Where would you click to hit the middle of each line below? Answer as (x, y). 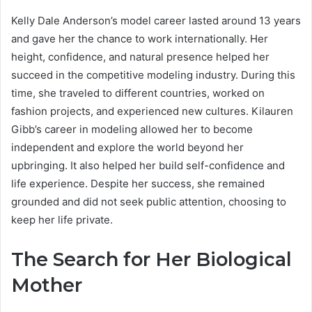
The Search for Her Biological (151, 260)
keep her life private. (62, 220)
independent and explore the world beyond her (127, 148)
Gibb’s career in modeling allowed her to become (132, 130)
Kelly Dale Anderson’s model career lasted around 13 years (156, 21)
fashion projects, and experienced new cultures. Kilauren (152, 111)
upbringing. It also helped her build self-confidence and (148, 166)
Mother (47, 286)
